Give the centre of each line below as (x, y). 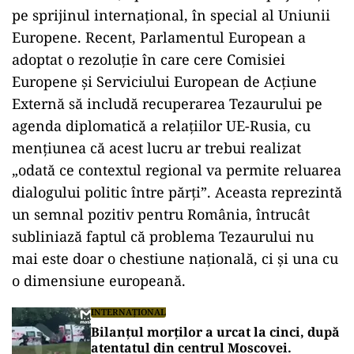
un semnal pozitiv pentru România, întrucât (161, 214)
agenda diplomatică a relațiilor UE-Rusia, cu (161, 126)
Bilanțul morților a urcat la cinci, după (215, 332)
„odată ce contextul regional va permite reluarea (177, 170)
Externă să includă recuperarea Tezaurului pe (167, 104)
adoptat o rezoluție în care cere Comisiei (149, 59)
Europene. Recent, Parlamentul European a (159, 37)
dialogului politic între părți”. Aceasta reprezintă (177, 192)
